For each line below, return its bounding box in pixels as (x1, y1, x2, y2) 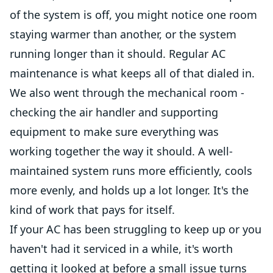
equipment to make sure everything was (10, 124, 219, 139)
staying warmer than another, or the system (10, 27, 236, 41)
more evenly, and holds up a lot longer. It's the (10, 183, 249, 197)
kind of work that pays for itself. (10, 202, 175, 217)
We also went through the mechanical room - (10, 85, 244, 100)
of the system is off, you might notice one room (10, 7, 257, 22)
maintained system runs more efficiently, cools (10, 163, 252, 178)
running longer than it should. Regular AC (10, 46, 225, 61)
